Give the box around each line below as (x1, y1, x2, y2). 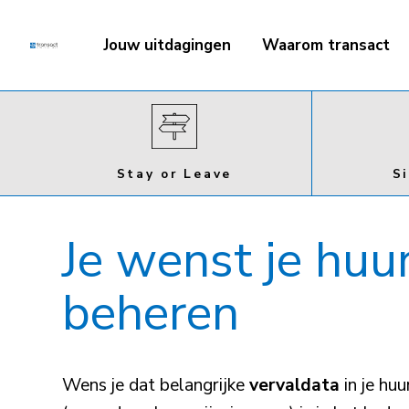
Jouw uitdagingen (102, 34, 231, 56)
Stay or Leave (116, 164, 233, 183)
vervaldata (248, 372, 340, 397)
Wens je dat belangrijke (61, 372, 249, 397)
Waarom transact (261, 34, 390, 56)
